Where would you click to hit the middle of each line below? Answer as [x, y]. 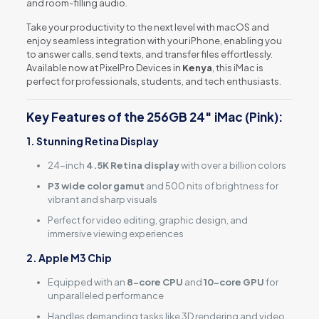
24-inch [67, 165]
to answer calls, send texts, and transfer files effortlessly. [149, 54]
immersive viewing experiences [115, 234]
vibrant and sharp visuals [102, 199]
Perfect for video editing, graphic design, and [147, 220]
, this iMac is [237, 68]
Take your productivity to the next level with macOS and [147, 27]
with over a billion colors [232, 165]
